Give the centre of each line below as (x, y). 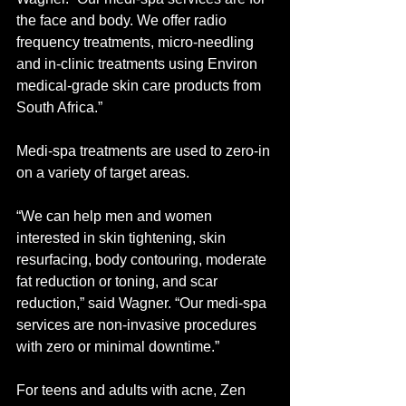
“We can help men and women (116, 216)
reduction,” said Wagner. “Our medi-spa (143, 303)
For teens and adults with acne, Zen (133, 390)
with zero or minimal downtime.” (121, 346)
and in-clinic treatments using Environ (139, 63)
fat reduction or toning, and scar (119, 281)
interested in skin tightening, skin (123, 237)
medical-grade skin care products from (140, 85)
